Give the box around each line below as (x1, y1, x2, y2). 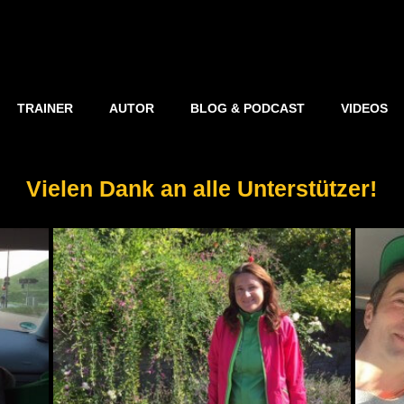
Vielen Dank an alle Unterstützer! (26, 176, 378, 201)
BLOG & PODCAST (190, 101, 305, 115)
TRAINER (17, 101, 73, 115)
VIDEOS (341, 101, 388, 115)
